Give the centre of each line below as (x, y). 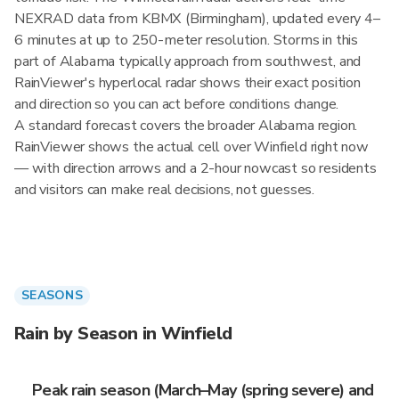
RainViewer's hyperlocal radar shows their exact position (187, 83)
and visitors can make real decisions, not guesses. (165, 190)
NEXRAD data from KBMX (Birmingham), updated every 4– (197, 19)
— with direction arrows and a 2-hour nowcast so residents (195, 168)
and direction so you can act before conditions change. (177, 104)
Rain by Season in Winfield (123, 334)
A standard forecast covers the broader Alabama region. (186, 126)
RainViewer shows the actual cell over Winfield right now (191, 147)
